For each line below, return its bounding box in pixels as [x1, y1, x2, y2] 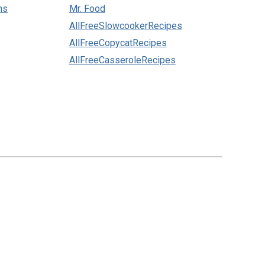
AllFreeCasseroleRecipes [69, 54, 176, 66]
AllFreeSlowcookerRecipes [69, 20, 182, 32]
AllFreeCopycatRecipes [69, 37, 167, 49]
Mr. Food [69, 3, 105, 15]
